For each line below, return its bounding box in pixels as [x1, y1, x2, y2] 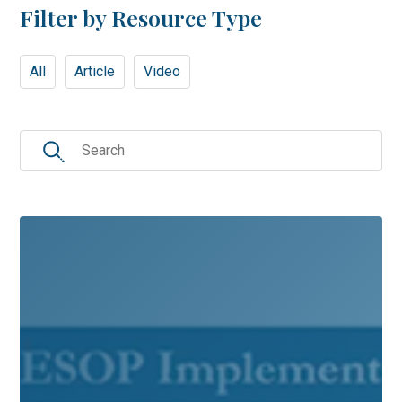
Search [19, 131, 69, 150]
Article [74, 63, 116, 80]
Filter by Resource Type [20, 3, 263, 32]
